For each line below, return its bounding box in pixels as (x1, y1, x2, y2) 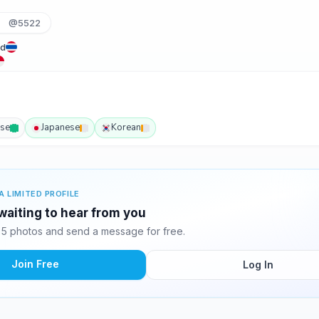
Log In (242, 258, 273, 271)
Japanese (41, 121, 80, 134)
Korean (111, 121, 141, 134)
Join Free (11, 258, 59, 270)
